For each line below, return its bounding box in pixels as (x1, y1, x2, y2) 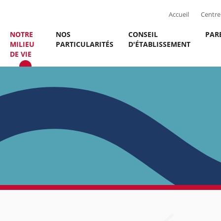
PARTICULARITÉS (56, 39, 113, 49)
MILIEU (10, 39, 35, 49)
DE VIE (10, 49, 32, 59)
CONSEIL (128, 30, 158, 39)
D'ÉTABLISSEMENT (128, 39, 190, 49)
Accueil (169, 10, 189, 19)
